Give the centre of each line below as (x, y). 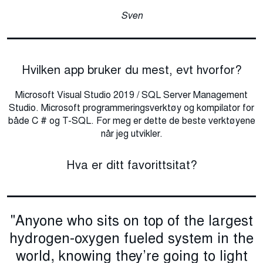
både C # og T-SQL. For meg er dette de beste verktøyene (131, 121)
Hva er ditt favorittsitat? (131, 165)
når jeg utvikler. (131, 134)
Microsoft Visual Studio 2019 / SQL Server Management (131, 95)
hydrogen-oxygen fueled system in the (131, 238)
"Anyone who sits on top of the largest (131, 221)
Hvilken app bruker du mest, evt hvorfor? (131, 70)
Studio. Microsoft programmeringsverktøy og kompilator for (131, 108)
